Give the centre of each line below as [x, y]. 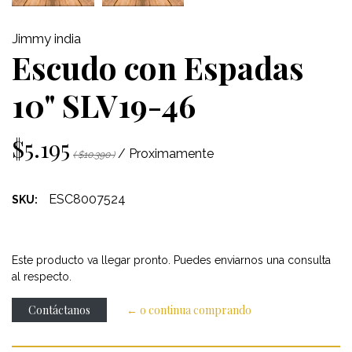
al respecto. [42, 277]
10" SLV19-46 [104, 105]
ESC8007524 [87, 200]
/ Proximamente [166, 154]
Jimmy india [46, 39]
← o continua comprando [189, 310]
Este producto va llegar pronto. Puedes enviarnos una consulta [171, 260]
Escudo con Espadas [158, 68]
